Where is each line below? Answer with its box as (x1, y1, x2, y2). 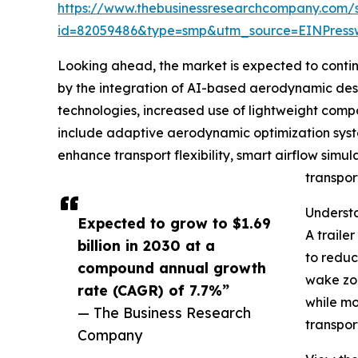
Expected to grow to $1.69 (78, 214, 271, 233)
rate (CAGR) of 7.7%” (78, 281, 229, 300)
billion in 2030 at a (78, 237, 215, 255)
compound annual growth (78, 259, 266, 277)
